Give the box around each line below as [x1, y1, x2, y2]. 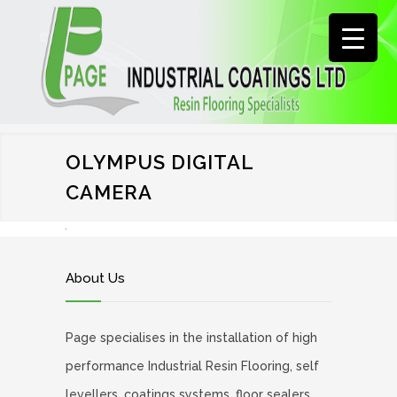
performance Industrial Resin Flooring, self [66, 358, 319, 373]
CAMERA [66, 181, 152, 204]
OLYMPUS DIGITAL [66, 151, 253, 174]
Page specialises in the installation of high [66, 330, 317, 345]
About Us [66, 269, 125, 286]
